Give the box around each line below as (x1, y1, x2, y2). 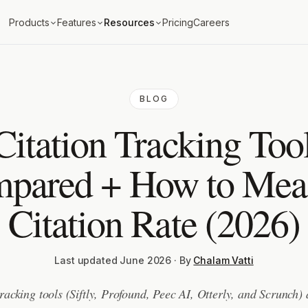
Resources (103, 16, 155, 28)
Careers (192, 16, 230, 28)
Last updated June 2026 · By (54, 254, 191, 266)
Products (8, 16, 49, 28)
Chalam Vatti (193, 254, 254, 266)
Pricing (162, 16, 193, 28)
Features (56, 16, 96, 28)
